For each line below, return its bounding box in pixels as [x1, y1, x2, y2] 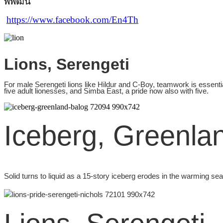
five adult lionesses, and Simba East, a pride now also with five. [4, 87, 209, 96]
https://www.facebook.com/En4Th [6, 14, 138, 25]
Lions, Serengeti [4, 55, 129, 74]
